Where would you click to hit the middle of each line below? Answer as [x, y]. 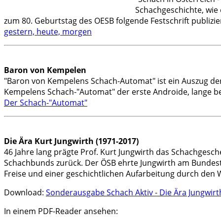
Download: [25, 192]
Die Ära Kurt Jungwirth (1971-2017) [71, 141]
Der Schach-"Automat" [46, 103]
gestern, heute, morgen [48, 32]
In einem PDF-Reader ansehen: [61, 211]
